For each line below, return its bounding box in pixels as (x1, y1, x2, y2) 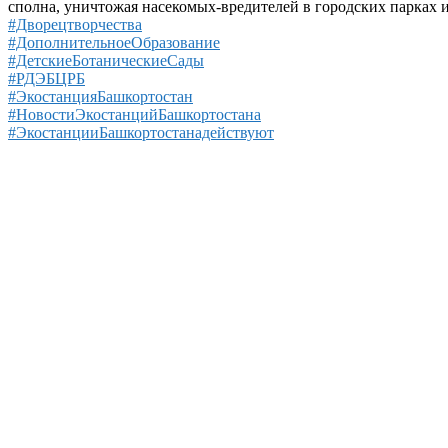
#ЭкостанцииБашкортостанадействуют (8, 124, 274, 142)
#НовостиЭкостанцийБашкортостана (8, 106, 261, 124)
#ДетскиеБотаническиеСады (8, 52, 204, 70)
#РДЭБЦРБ (8, 70, 85, 88)
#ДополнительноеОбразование (8, 34, 220, 52)
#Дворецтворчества (8, 16, 142, 34)
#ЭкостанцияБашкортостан (8, 88, 193, 106)
